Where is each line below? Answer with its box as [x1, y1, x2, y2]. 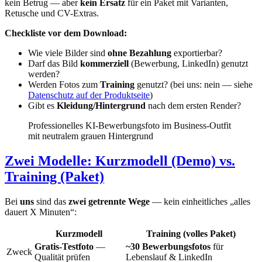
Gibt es [28, 100, 57, 111]
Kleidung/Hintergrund [57, 100, 146, 111]
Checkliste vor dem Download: [5, 27, 127, 38]
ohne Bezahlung [108, 47, 171, 58]
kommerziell [80, 58, 129, 68]
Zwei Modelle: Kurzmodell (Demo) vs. [5, 153, 235, 168]
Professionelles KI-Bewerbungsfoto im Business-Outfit [28, 120, 231, 130]
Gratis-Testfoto [35, 241, 94, 251]
